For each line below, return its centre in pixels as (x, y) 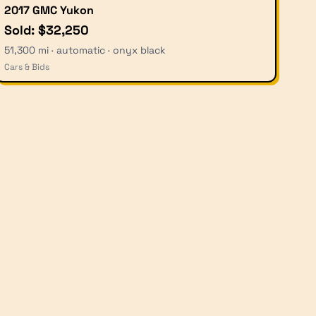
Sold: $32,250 (47, 30)
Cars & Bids (27, 67)
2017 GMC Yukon (49, 10)
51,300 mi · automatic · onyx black (85, 50)
